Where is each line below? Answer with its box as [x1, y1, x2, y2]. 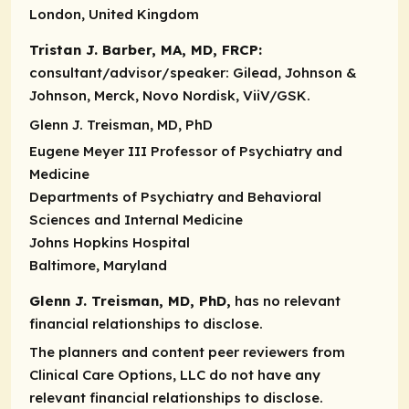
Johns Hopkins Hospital [29, 233, 190, 251]
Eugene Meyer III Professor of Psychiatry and [29, 142, 342, 160]
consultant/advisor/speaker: [29, 64, 233, 82]
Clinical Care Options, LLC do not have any [29, 366, 320, 384]
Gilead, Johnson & [233, 64, 357, 82]
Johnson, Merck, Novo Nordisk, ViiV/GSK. [29, 87, 310, 105]
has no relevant [231, 291, 341, 309]
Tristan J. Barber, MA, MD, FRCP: [29, 41, 262, 59]
